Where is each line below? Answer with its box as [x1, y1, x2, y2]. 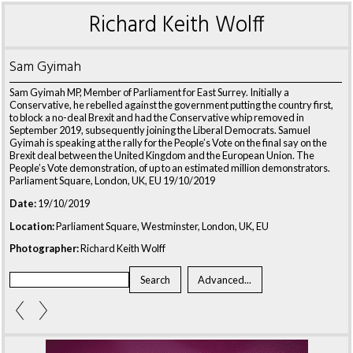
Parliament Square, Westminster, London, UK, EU [54, 219, 269, 232]
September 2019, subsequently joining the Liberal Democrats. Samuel [9, 124, 310, 136]
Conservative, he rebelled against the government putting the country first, [9, 98, 333, 111]
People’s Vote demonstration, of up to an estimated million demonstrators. [9, 162, 330, 174]
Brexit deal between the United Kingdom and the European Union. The [9, 149, 314, 162]
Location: [9, 219, 54, 232]
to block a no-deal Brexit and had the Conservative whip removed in [9, 111, 304, 124]
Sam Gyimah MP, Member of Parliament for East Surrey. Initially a [9, 86, 289, 98]
